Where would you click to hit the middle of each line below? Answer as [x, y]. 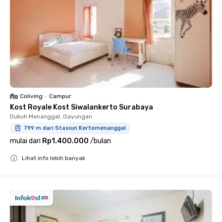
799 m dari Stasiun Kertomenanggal [75, 128]
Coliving [31, 96]
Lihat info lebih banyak [54, 158]
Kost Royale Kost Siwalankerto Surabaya [82, 107]
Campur [60, 96]
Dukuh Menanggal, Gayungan [51, 116]
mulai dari [25, 141]
